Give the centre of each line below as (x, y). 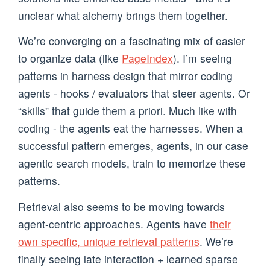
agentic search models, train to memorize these (132, 163)
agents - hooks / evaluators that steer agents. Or (134, 93)
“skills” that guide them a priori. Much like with (127, 111)
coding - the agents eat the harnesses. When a (130, 128)
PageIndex (147, 58)
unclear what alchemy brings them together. (123, 16)
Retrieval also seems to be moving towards (121, 206)
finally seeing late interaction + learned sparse (128, 259)
